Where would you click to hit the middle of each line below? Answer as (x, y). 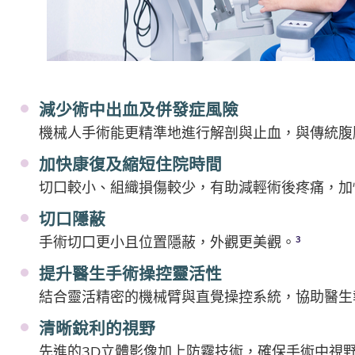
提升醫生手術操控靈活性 (130, 273)
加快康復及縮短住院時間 (130, 164)
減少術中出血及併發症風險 (139, 109)
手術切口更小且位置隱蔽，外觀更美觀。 (167, 242)
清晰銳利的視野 (97, 328)
